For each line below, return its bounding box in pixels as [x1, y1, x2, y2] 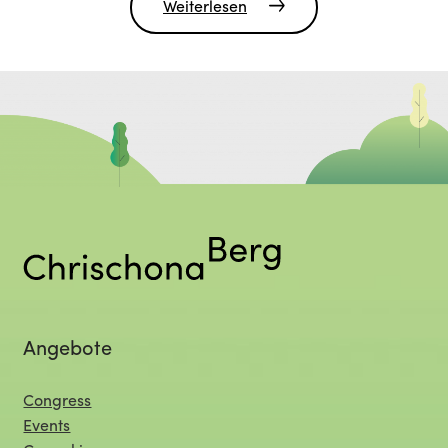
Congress [23, 394, 92, 411]
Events [23, 419, 71, 436]
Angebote [23, 340, 113, 361]
